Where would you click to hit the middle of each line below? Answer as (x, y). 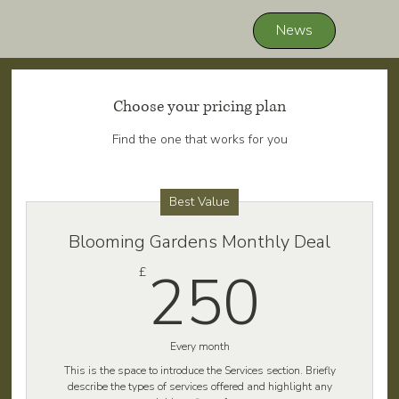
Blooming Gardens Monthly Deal (199, 242)
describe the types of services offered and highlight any (199, 387)
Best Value (199, 202)
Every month (199, 347)
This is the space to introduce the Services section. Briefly (199, 371)
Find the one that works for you (199, 140)
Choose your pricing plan (199, 107)
